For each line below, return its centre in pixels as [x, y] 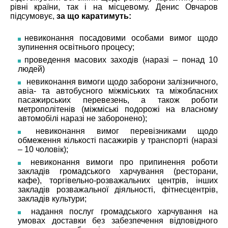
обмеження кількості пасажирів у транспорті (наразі [118, 140]
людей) [31, 69]
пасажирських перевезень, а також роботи [118, 100]
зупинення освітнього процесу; [76, 47]
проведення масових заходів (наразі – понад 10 [121, 60]
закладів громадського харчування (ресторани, [118, 171]
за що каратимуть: [95, 16]
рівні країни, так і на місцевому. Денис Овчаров [114, 7]
